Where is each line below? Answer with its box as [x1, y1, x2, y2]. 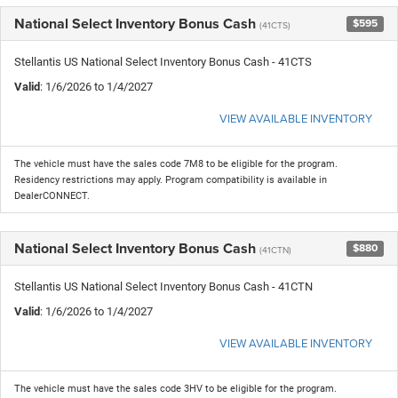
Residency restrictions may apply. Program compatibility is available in [14, 173, 327, 186]
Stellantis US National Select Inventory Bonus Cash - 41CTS [14, 54, 312, 68]
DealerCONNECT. [14, 189, 90, 202]
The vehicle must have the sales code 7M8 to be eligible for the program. [14, 157, 338, 170]
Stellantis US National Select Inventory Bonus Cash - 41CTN [14, 279, 313, 293]
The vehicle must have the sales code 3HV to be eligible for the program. [14, 382, 337, 394]
